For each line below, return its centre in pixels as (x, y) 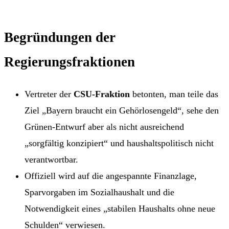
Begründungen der (60, 38)
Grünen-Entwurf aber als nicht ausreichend (104, 127)
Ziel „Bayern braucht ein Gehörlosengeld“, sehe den (122, 110)
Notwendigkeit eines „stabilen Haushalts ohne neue (120, 208)
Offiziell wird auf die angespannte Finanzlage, (111, 176)
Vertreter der (49, 94)
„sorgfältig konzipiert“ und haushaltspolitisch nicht (119, 143)
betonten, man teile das (174, 94)
